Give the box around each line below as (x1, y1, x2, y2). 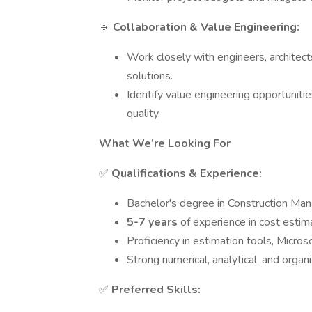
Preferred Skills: (111, 282, 201, 297)
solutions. (127, 68, 173, 84)
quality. (127, 106, 160, 121)
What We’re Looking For (99, 136, 231, 151)
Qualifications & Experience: (111, 166, 262, 181)
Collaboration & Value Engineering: (113, 19, 299, 35)
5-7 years (127, 214, 180, 230)
